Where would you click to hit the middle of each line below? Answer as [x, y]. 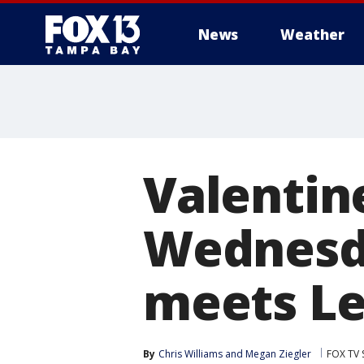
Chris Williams [191, 354]
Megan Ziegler [278, 354]
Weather [312, 35]
